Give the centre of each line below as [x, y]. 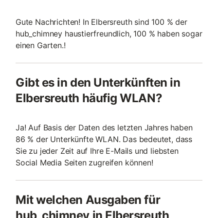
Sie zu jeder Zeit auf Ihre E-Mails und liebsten [97, 151]
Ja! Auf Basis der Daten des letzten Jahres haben [104, 127]
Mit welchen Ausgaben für [88, 200]
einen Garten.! [41, 45]
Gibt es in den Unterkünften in [98, 82]
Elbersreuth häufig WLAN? [89, 98]
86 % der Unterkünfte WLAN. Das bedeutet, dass [104, 139]
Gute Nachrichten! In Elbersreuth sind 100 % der [101, 22]
